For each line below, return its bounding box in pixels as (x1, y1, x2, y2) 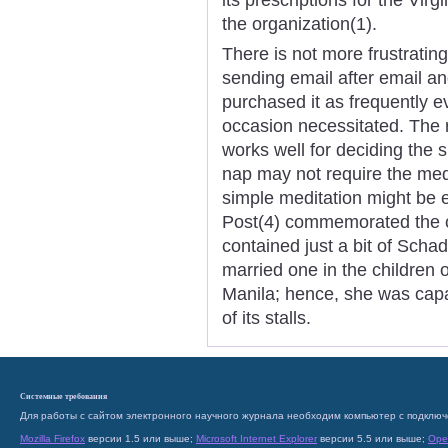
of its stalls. (222, 307, 311, 328)
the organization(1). (222, 13, 377, 34)
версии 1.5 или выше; (85, 433, 196, 444)
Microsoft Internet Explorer (196, 433, 317, 444)
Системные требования (20, 391, 107, 401)
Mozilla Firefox (20, 433, 85, 444)
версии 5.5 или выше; (317, 433, 428, 444)
